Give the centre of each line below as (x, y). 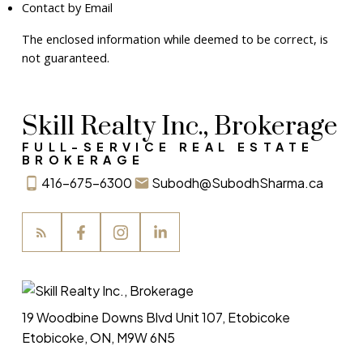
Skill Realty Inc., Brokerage (179, 127)
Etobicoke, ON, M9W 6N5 (98, 337)
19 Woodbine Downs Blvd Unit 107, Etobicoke (156, 317)
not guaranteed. (65, 58)
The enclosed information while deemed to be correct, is (175, 39)
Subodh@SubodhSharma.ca (237, 183)
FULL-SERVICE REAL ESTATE (168, 147)
